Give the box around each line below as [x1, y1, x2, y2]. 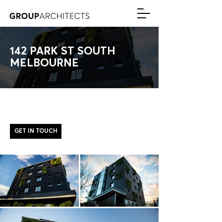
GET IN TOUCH [14, 128, 57, 134]
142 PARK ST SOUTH [10, 46, 115, 57]
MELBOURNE [10, 58, 79, 69]
